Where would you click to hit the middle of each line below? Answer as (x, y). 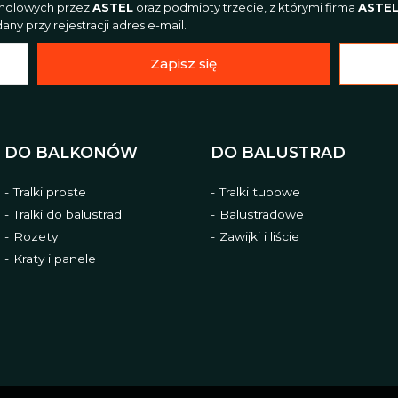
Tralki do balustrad (67, 214)
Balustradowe (262, 214)
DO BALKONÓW (71, 152)
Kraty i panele (54, 258)
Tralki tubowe (260, 191)
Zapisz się (184, 64)
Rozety (35, 236)
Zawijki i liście (260, 236)
